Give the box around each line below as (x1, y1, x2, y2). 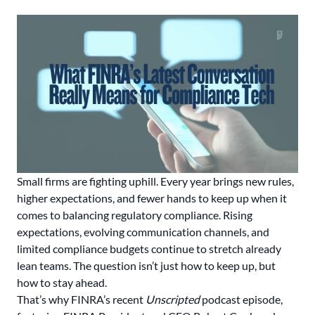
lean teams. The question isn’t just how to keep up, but (17, 259, 276, 272)
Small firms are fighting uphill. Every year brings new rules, (17, 174, 294, 188)
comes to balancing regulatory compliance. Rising (17, 208, 252, 221)
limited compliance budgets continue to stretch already (17, 242, 281, 255)
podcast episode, (200, 292, 285, 306)
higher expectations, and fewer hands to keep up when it (17, 191, 287, 205)
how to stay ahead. (17, 276, 109, 289)
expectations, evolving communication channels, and (17, 225, 269, 238)
